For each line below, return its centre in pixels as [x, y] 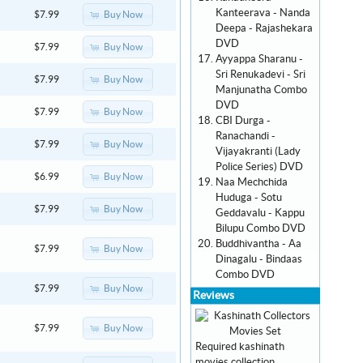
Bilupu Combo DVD [261, 228]
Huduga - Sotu [249, 198]
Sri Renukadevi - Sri [261, 75]
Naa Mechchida [252, 182]
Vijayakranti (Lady [258, 152]
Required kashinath [240, 347]
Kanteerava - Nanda [263, 13]
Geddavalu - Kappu [260, 213]
